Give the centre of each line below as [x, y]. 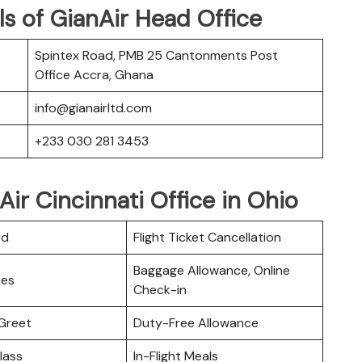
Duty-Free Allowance [196, 322]
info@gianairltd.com [93, 107]
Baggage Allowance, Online [212, 270]
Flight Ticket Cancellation [207, 237]
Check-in [160, 289]
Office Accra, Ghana [94, 74]
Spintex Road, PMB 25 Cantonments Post [156, 55]
